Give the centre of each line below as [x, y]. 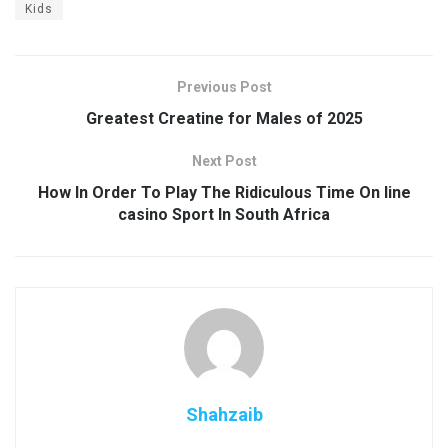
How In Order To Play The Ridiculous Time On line [224, 192]
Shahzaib [224, 414]
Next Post [224, 160]
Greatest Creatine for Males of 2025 [224, 118]
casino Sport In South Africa [224, 214]
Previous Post [224, 86]
